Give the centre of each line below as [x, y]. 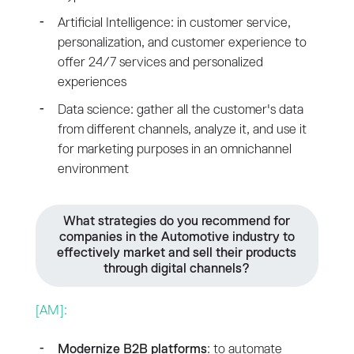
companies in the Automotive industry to [177, 237]
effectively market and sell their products [177, 253]
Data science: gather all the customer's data [180, 110]
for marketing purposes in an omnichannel [174, 149]
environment [93, 169]
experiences [92, 82]
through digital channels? [177, 269]
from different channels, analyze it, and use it [182, 130]
